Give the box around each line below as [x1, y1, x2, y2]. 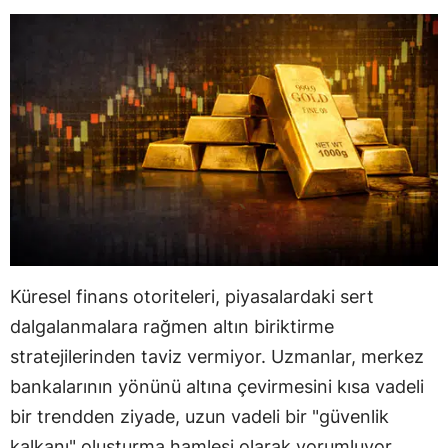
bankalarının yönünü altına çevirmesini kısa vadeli [10, 376, 424, 398]
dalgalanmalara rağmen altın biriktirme [10, 316, 334, 338]
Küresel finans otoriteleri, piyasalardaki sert [10, 286, 374, 308]
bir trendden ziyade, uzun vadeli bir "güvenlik [10, 406, 389, 428]
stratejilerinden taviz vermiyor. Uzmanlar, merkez [10, 346, 424, 368]
